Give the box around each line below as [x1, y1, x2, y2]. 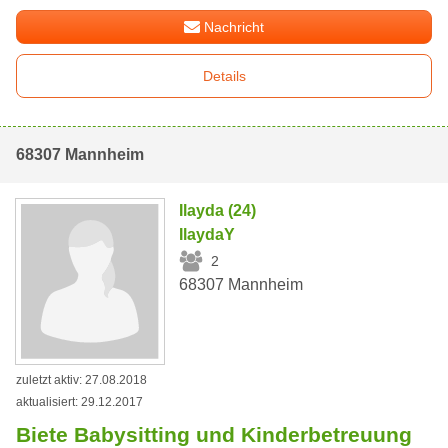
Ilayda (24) [179, 202, 257, 220]
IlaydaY [179, 226, 236, 244]
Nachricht [204, 19, 265, 36]
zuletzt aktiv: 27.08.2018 [16, 373, 147, 388]
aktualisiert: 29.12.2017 [16, 395, 143, 410]
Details [202, 68, 246, 85]
